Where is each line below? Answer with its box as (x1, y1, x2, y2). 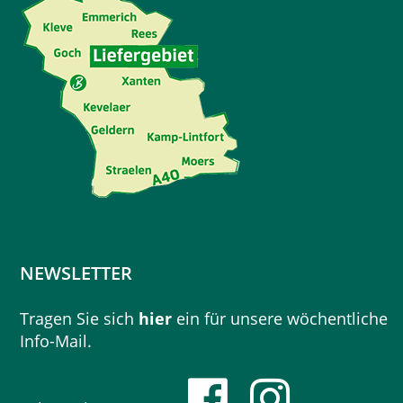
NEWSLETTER (20, 261, 133, 286)
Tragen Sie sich (20, 308, 139, 330)
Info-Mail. (20, 330, 93, 353)
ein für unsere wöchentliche (172, 308, 389, 330)
